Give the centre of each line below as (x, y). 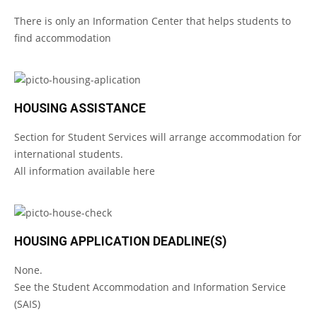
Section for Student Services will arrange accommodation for (158, 137)
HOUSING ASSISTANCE (80, 108)
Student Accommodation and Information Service (169, 287)
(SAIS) (27, 304)
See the (33, 287)
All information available (74, 171)
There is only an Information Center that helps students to (152, 21)
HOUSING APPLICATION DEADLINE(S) (120, 241)
